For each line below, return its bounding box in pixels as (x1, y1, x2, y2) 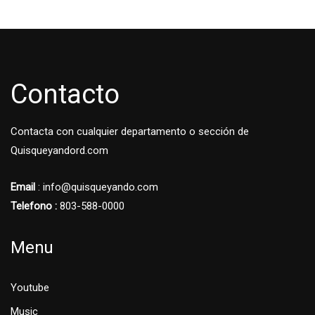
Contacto (11, 79, 120, 110)
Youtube (11, 281, 49, 295)
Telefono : (11, 200, 57, 213)
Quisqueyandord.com (11, 144, 108, 157)
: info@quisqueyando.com (35, 181, 158, 194)
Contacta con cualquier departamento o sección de (11, 125, 249, 139)
